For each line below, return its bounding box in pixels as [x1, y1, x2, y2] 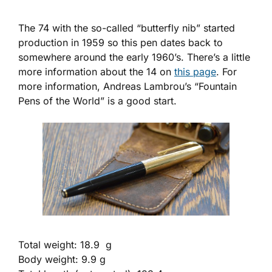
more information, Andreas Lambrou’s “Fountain [18, 80, 237, 92]
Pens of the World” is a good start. [18, 94, 177, 107]
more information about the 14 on [18, 65, 174, 78]
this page [174, 65, 216, 78]
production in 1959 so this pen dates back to [18, 36, 223, 49]
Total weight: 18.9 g [18, 238, 112, 251]
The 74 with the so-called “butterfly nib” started [18, 21, 235, 34]
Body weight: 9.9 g [18, 253, 106, 265]
